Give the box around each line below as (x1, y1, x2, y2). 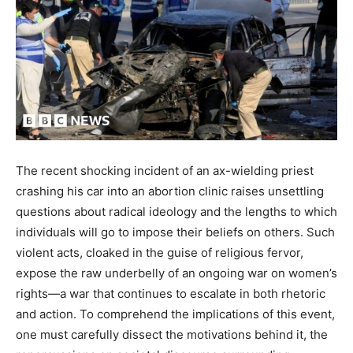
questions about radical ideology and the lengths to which (16, 203, 337, 219)
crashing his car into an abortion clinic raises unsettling (16, 183, 324, 199)
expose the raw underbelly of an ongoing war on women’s (16, 265, 337, 281)
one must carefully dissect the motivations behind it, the (16, 326, 328, 342)
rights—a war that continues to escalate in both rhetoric (16, 285, 325, 301)
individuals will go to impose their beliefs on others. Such (16, 224, 335, 240)
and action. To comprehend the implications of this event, (16, 306, 335, 321)
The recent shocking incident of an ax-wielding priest (16, 162, 314, 178)
